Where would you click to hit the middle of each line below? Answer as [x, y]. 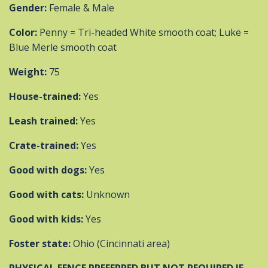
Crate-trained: [44, 146]
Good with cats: [46, 195]
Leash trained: [45, 121]
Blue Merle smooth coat [63, 48]
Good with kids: [46, 219]
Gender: [29, 8]
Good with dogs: [49, 170]
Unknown [107, 195]
